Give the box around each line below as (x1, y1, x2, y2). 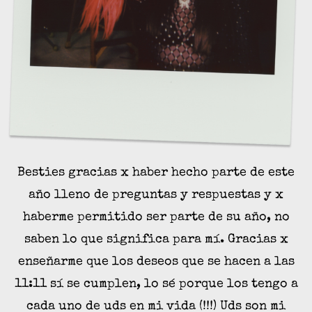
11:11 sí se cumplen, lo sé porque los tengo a (14, 277, 298, 290)
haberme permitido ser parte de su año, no (22, 210, 290, 224)
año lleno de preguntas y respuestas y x (29, 188, 283, 201)
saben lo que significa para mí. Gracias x (24, 233, 288, 246)
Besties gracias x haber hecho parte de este (17, 166, 295, 179)
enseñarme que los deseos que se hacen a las (17, 255, 295, 268)
